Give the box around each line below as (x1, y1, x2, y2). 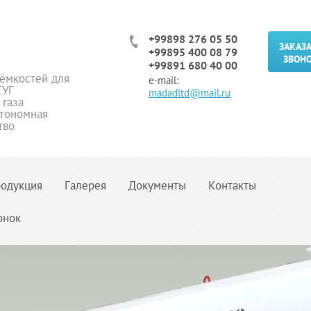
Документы (128, 178, 186, 193)
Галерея (65, 178, 106, 193)
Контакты (208, 178, 256, 193)
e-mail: (149, 74, 178, 87)
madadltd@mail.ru (149, 86, 230, 99)
